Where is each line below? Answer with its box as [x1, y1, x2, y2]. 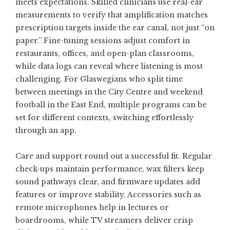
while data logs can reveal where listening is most [15, 62, 203, 71]
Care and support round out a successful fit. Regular [15, 151, 212, 161]
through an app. [15, 126, 76, 135]
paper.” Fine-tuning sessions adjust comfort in [15, 36, 190, 45]
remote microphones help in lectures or [15, 203, 169, 212]
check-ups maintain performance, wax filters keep [15, 164, 204, 174]
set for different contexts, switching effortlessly [15, 113, 194, 122]
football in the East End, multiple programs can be [15, 100, 206, 109]
